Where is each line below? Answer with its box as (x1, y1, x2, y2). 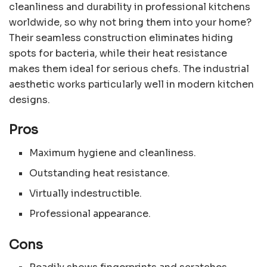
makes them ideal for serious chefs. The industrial (9, 63, 249, 76)
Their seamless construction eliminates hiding (9, 32, 233, 45)
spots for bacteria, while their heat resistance (9, 47, 227, 60)
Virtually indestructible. (29, 187, 142, 200)
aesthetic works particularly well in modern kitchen (9, 78, 254, 91)
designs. (9, 94, 50, 107)
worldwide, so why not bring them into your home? (9, 16, 252, 29)
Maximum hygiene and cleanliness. (29, 146, 197, 159)
